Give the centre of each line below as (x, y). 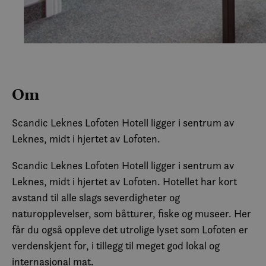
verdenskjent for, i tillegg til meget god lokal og (116, 246)
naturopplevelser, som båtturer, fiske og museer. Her (132, 214)
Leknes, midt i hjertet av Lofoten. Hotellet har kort (124, 182)
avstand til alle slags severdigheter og (96, 198)
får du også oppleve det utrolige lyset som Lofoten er (130, 230)
